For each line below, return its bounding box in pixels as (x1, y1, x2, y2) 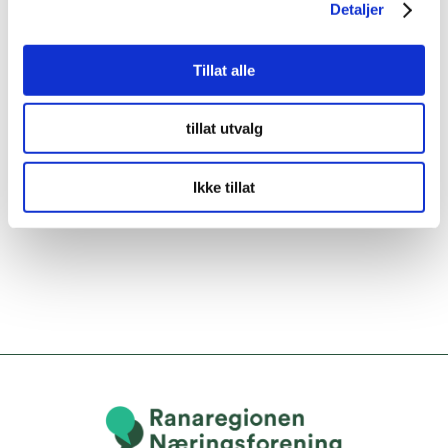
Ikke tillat (193, 178, 255, 196)
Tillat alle (193, 61, 255, 79)
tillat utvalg (185, 119, 263, 137)
